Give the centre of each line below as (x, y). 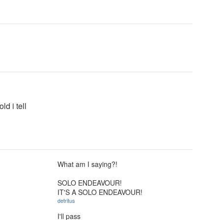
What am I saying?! (87, 164)
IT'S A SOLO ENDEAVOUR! (100, 192)
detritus (66, 200)
